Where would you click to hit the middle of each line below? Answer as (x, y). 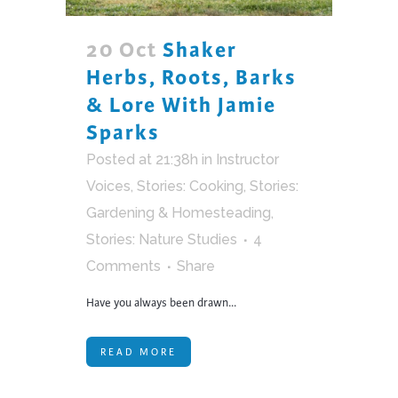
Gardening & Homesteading (179, 212)
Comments (123, 266)
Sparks (123, 132)
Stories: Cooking (190, 186)
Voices (108, 186)
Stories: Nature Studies (162, 239)
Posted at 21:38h (142, 159)
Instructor (247, 159)
